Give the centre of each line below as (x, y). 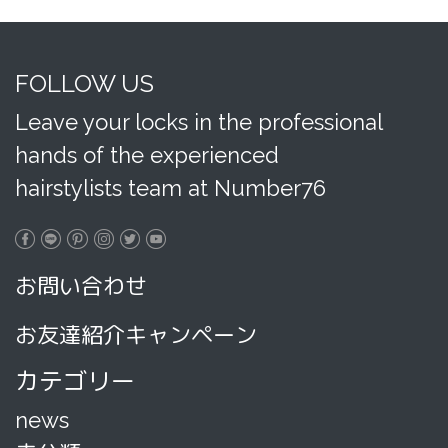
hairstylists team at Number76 (170, 188)
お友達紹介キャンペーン (136, 335)
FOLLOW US (84, 83)
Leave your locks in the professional (198, 122)
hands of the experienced (147, 155)
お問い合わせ (81, 286)
